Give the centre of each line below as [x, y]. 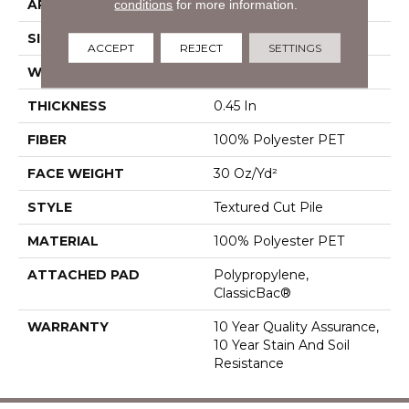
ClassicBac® [252, 293]
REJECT [201, 47]
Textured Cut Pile [268, 207]
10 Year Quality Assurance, [296, 326]
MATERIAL [63, 241]
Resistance [249, 363]
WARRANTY [68, 326]
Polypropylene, [261, 274]
